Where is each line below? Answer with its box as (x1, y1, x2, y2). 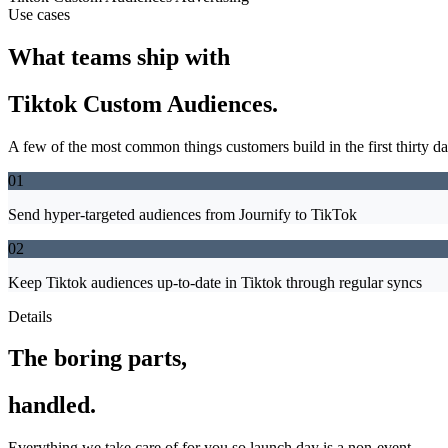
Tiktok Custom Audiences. (8, 90, 278, 117)
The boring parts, (8, 345, 187, 372)
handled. (8, 392, 96, 419)
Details (8, 307, 52, 325)
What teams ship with (8, 43, 230, 70)
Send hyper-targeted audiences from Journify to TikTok (8, 205, 357, 223)
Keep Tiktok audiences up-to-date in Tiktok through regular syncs (8, 273, 422, 291)
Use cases (8, 5, 70, 23)
